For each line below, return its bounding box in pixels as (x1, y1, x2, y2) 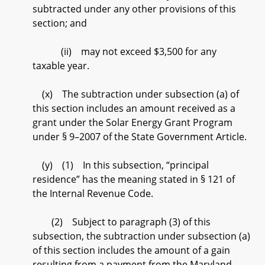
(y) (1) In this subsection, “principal (33, 159, 209, 172)
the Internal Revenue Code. (33, 187, 153, 200)
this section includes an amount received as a (33, 102, 235, 115)
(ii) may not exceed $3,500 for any (33, 45, 216, 58)
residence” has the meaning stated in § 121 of (33, 173, 235, 186)
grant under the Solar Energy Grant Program (33, 116, 232, 129)
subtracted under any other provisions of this (33, 2, 236, 15)
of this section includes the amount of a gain (33, 244, 230, 257)
